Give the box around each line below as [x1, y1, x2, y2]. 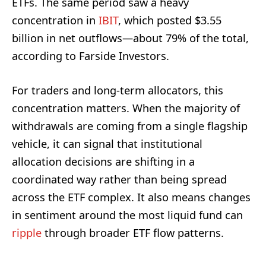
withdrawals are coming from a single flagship [12, 118, 248, 133]
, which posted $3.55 [118, 12, 221, 27]
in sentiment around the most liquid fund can [12, 207, 243, 222]
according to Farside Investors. [12, 48, 169, 63]
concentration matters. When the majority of [12, 100, 240, 115]
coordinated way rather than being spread [12, 172, 227, 186]
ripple [12, 225, 42, 240]
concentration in [12, 12, 99, 27]
